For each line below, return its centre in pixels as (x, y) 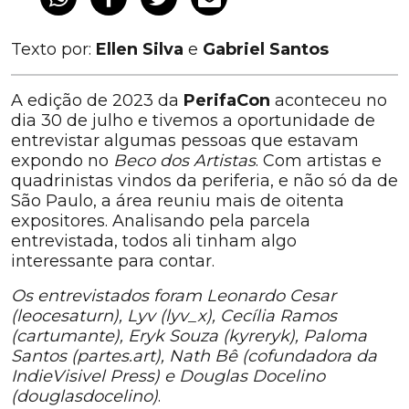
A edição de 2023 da (97, 100)
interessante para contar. (113, 261)
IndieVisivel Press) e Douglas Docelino (168, 376)
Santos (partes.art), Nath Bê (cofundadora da (194, 356)
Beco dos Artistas (184, 161)
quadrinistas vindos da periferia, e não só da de (204, 181)
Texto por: (53, 49)
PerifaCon (229, 100)
